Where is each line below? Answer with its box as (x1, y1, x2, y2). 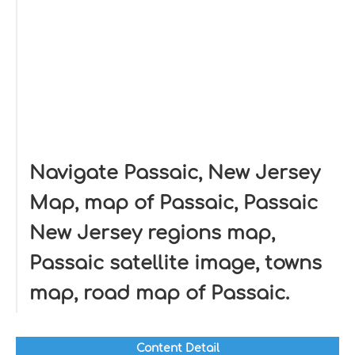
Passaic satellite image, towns (29, 253, 322, 274)
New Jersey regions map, (29, 223, 275, 244)
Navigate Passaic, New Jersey (29, 162, 320, 184)
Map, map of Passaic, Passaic (29, 193, 318, 214)
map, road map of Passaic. (29, 283, 289, 304)
